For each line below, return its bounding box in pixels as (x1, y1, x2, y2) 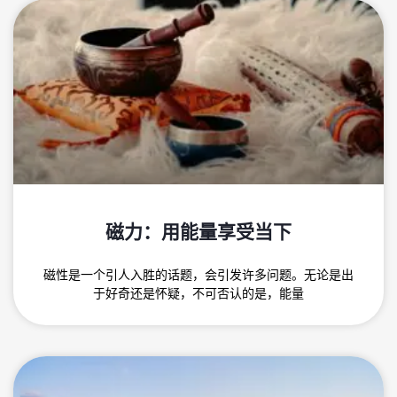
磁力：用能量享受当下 (105, 219, 292, 244)
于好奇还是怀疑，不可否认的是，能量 (93, 284, 304, 302)
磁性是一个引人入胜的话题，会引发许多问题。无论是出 (43, 266, 354, 284)
